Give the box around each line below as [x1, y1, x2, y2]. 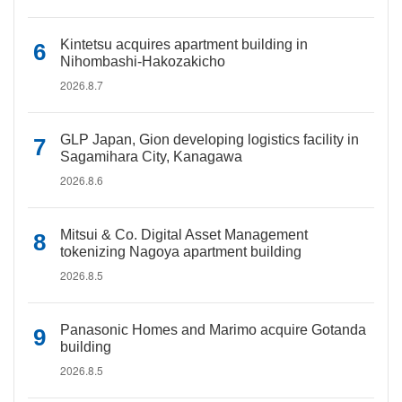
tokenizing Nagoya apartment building [60, 244, 301, 259]
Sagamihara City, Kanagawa [60, 149, 242, 164]
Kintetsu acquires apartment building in [60, 37, 308, 52]
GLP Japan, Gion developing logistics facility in [60, 132, 359, 147]
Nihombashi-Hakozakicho [60, 54, 225, 69]
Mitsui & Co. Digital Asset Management [60, 227, 308, 242]
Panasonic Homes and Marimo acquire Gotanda [60, 322, 366, 337]
